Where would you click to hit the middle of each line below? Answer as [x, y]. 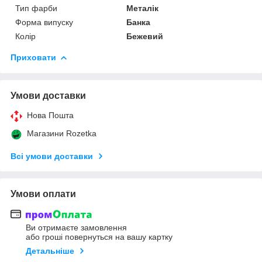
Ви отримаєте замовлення [76, 228]
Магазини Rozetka [62, 133]
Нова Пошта [50, 115]
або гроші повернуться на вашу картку [99, 237]
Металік [143, 8]
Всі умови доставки [52, 156]
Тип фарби [36, 8]
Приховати [33, 57]
